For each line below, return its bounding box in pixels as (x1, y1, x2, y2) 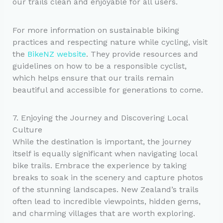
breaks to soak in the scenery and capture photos (12, 172, 203, 182)
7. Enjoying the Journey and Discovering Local (12, 112, 188, 122)
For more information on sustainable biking (12, 25, 179, 35)
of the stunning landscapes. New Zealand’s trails (12, 184, 199, 194)
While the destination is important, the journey (12, 136, 191, 146)
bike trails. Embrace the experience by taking (12, 160, 187, 170)
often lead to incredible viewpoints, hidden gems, (12, 196, 201, 206)
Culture (12, 124, 42, 134)
